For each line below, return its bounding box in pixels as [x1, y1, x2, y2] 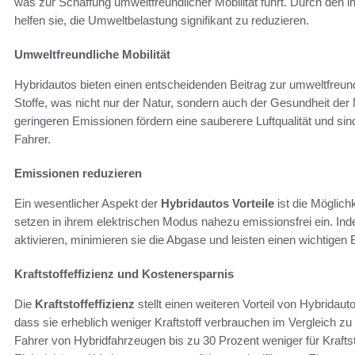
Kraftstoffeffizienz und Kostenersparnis [14, 267, 234, 281]
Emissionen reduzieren [14, 166, 142, 181]
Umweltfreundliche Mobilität [14, 48, 170, 62]
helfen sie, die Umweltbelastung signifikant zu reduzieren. [14, 13, 309, 28]
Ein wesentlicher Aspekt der [14, 197, 161, 211]
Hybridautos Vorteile [161, 197, 274, 211]
